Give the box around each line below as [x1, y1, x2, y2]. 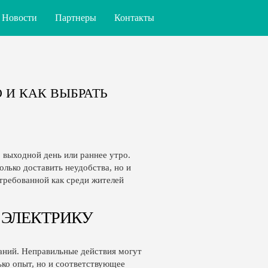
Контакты [114, 13, 154, 23]
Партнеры [55, 13, 96, 23]
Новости [2, 13, 37, 23]
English [174, 25, 203, 35]
